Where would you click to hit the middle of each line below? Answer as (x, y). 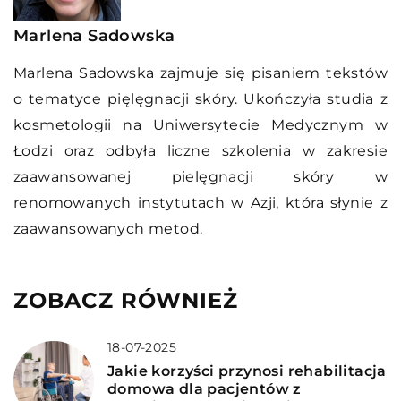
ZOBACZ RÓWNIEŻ (126, 300)
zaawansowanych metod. (108, 228)
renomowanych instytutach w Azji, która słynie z (200, 202)
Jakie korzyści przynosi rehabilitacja (247, 371)
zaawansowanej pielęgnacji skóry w (200, 176)
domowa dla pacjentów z (205, 388)
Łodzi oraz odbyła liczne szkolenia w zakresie (200, 150)
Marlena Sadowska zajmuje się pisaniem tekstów (200, 73)
